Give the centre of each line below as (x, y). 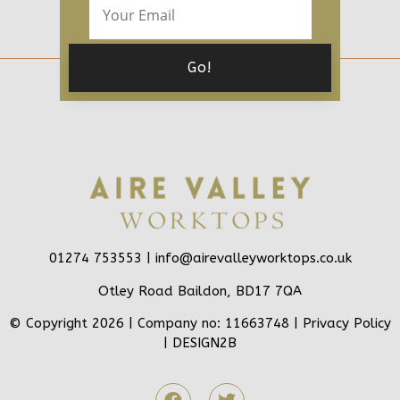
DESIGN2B (204, 343)
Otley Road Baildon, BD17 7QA (200, 291)
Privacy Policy (347, 324)
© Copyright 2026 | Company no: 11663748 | (156, 324)
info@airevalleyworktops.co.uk (253, 258)
